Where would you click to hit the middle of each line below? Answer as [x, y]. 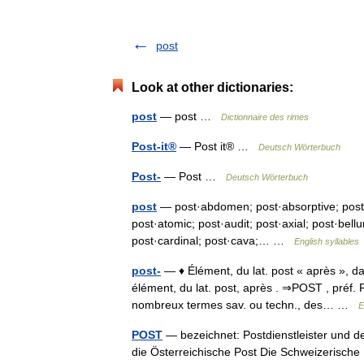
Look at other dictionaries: [212, 87]
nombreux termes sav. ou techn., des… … [245, 305]
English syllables [327, 241]
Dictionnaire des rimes [265, 117]
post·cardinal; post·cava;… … [213, 240]
